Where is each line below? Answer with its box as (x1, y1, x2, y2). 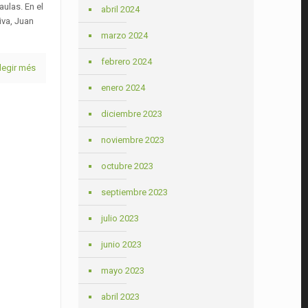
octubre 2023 (101, 161, 154, 171)
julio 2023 (101, 213, 140, 223)
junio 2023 (101, 239, 142, 250)
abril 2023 (101, 291, 140, 302)
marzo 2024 (101, 30, 148, 41)
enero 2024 (101, 82, 146, 93)
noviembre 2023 (101, 135, 165, 145)
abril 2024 (101, 4, 140, 14)
